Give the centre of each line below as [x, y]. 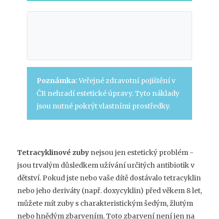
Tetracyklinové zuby [53, 153]
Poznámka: [57, 81]
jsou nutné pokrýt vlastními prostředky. [104, 106]
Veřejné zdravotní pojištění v [126, 81]
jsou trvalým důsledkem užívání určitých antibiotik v [106, 165]
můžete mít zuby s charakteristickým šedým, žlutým [105, 204]
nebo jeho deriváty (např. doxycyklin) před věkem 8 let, [109, 191]
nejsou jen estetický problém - [141, 153]
